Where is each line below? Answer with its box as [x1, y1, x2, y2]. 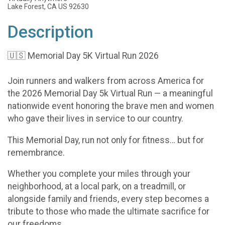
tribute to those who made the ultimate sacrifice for [8, 206, 209, 217]
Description [8, 22, 93, 42]
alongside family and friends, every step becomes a [8, 194, 209, 204]
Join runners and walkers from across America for [8, 76, 204, 86]
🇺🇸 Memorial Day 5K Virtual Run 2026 [8, 51, 159, 61]
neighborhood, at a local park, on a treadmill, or [8, 181, 186, 192]
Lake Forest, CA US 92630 [8, 2, 89, 11]
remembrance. [8, 147, 65, 158]
